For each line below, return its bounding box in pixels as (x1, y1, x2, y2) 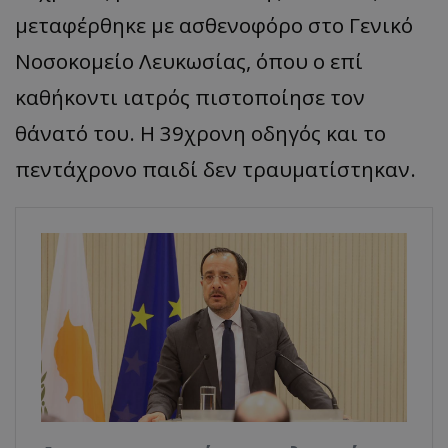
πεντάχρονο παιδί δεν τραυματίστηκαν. (15, 155, 416, 183)
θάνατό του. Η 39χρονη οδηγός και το (15, 119, 386, 147)
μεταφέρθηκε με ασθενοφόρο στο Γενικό (15, 11, 413, 39)
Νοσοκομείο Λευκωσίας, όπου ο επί (15, 47, 363, 75)
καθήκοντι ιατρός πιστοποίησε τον (15, 83, 365, 111)
